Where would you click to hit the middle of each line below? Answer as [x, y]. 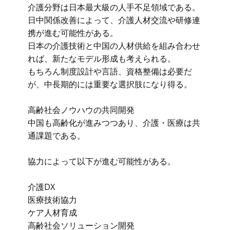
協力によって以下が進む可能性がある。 [102, 161]
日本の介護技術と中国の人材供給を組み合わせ [114, 46]
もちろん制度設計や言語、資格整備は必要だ [110, 71]
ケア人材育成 [52, 213]
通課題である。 [56, 136]
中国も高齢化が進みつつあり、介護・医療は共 [114, 123]
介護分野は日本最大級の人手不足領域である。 [114, 7]
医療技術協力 [52, 200]
